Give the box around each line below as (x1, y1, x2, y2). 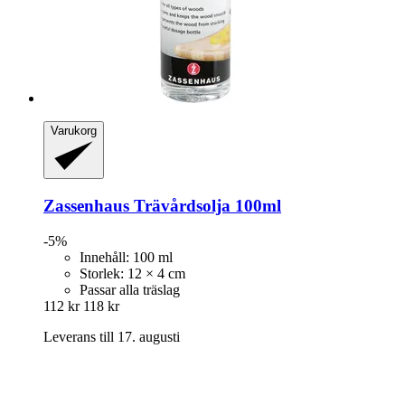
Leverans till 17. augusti (43, 328, 180, 344)
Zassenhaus (43, 195, 129, 215)
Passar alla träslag (80, 281, 180, 297)
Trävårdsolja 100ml (129, 195, 281, 215)
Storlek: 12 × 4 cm (80, 265, 185, 281)
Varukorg (51, 124, 97, 138)
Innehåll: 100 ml (80, 249, 173, 265)
